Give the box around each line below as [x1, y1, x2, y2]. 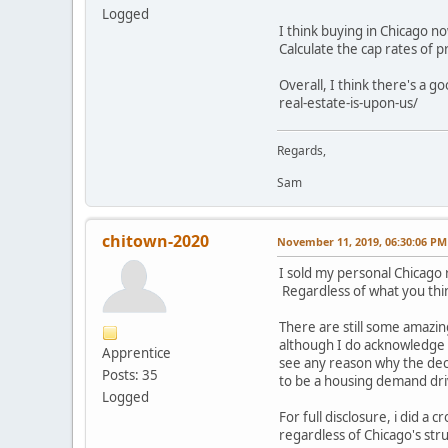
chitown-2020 [102, 230, 209, 253]
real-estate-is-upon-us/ [279, 94, 418, 113]
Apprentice [102, 344, 171, 363]
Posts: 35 [102, 366, 158, 385]
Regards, [277, 142, 326, 160]
